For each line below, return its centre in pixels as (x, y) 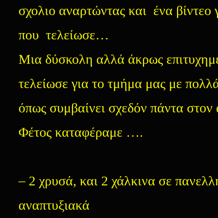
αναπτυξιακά (54, 205)
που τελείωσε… (64, 35)
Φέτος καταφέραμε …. (81, 132)
